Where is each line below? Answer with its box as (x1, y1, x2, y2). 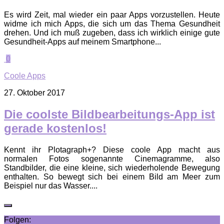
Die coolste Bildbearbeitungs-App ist (4, 107, 215, 121)
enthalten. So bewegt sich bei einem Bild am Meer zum (4, 172, 220, 181)
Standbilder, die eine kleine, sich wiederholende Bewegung (4, 163, 220, 172)
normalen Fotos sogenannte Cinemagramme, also (4, 154, 220, 163)
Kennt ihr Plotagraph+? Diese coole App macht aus (4, 145, 220, 154)
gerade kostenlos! (4, 121, 106, 135)
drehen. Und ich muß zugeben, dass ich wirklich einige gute (4, 28, 220, 37)
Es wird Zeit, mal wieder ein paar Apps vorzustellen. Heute (4, 10, 220, 19)
